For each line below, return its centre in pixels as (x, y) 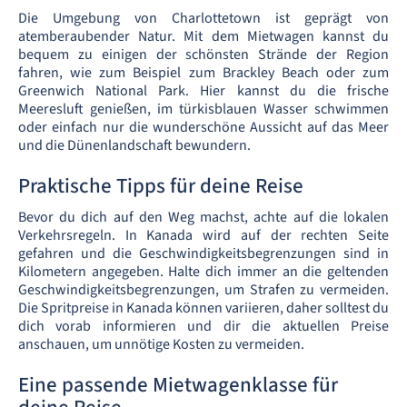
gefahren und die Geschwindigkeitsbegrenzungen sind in (203, 253)
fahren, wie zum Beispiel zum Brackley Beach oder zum (203, 73)
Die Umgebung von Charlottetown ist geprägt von (203, 18)
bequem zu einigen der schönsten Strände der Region (203, 55)
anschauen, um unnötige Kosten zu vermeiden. (161, 344)
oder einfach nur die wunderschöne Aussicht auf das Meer (203, 127)
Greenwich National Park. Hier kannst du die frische (203, 91)
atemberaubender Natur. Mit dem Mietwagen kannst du (203, 36)
